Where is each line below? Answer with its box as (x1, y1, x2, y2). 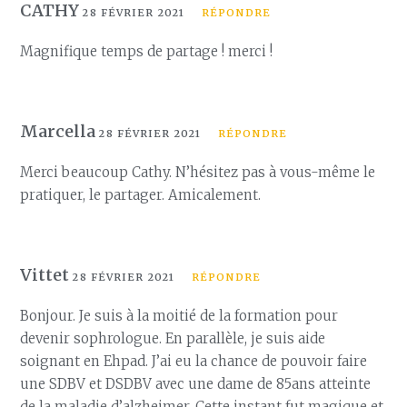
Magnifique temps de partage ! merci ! (20, 43, 273, 60)
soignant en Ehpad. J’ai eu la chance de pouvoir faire (20, 352, 368, 370)
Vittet (20, 264, 74, 285)
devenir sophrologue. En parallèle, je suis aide (20, 330, 326, 347)
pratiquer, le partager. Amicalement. (20, 186, 262, 203)
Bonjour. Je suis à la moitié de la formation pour (20, 307, 339, 324)
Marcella (20, 121, 100, 142)
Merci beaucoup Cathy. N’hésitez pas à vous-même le (20, 164, 376, 181)
